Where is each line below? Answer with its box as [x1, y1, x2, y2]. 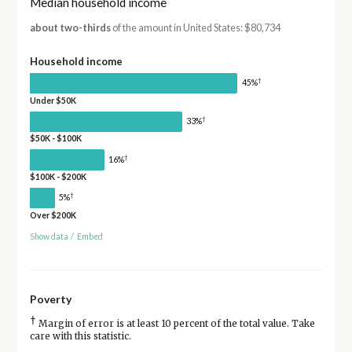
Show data [29, 231, 68, 241]
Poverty [29, 291, 71, 306]
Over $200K [29, 210, 76, 220]
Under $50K [29, 95, 76, 105]
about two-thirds [29, 21, 111, 34]
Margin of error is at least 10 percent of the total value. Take [35, 317, 315, 329]
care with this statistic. [29, 330, 131, 342]
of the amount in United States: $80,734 [110, 21, 280, 34]
